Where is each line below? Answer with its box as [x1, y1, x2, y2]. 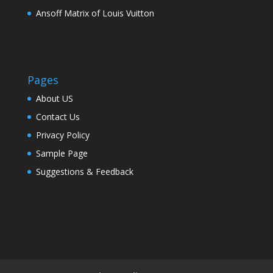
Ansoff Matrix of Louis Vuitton [35, 7, 154, 19]
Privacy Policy [35, 129, 90, 141]
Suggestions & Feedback [35, 166, 133, 178]
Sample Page [35, 147, 88, 160]
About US [35, 93, 73, 105]
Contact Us [35, 111, 80, 123]
